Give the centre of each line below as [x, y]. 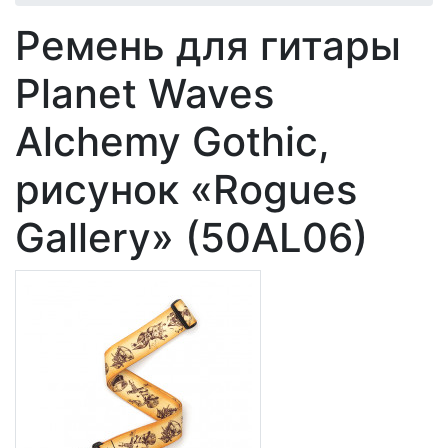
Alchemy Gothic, [172, 141]
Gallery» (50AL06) [191, 237]
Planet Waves [144, 93]
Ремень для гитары [208, 45]
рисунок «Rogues [186, 189]
